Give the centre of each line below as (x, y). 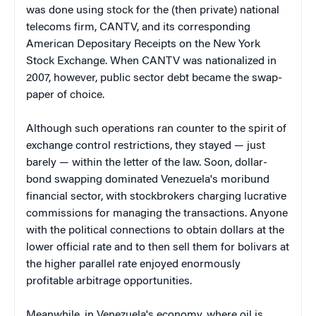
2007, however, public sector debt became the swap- (154, 78)
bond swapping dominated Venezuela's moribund (148, 180)
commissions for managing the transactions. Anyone (157, 213)
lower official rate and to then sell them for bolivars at (158, 247)
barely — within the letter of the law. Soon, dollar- (147, 163)
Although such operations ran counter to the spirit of (156, 129)
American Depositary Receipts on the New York (143, 44)
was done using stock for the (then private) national (153, 10)
